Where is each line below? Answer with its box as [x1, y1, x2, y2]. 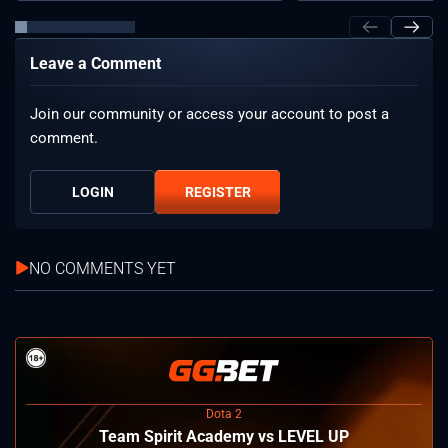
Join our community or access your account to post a [30, 104, 389, 123]
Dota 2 [206, 406, 242, 421]
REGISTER [184, 183, 251, 200]
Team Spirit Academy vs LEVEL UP [99, 426, 349, 446]
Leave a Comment [30, 53, 161, 73]
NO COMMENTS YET [29, 258, 176, 278]
